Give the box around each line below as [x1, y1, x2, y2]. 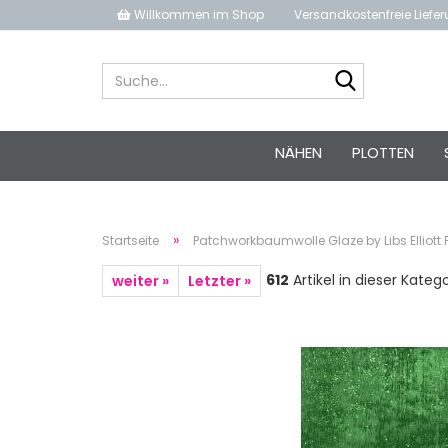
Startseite [102, 232, 159, 249]
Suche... [363, 62, 416, 82]
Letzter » [188, 271, 251, 291]
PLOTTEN [351, 142, 414, 163]
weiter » [112, 271, 169, 291]
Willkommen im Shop [131, 6, 264, 23]
